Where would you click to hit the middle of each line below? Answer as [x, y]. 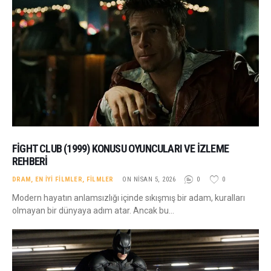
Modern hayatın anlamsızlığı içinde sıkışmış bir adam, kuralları [129, 198]
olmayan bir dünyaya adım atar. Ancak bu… [93, 210]
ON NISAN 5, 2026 [149, 179]
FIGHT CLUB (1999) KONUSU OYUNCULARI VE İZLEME [121, 148]
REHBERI [30, 161]
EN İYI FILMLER [59, 179]
